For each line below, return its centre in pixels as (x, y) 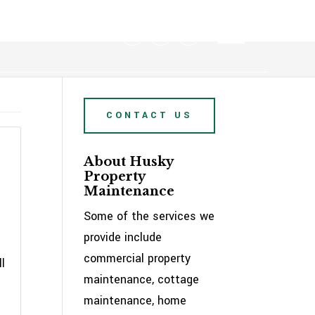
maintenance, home (135, 301)
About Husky (129, 162)
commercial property (137, 258)
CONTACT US (150, 115)
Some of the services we (149, 216)
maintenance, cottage (142, 279)
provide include (123, 237)
